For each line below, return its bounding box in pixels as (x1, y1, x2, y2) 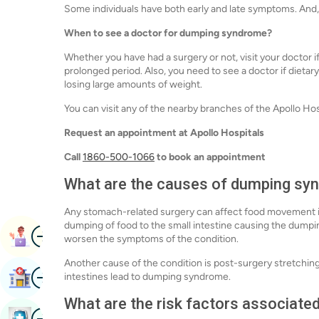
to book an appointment (155, 150, 266, 163)
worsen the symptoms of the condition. (64, 232, 239, 245)
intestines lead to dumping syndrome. (64, 270, 231, 283)
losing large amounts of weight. (64, 78, 202, 90)
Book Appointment (31, 229, 131, 243)
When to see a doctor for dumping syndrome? (64, 26, 272, 39)
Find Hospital (31, 271, 100, 284)
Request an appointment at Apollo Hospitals (64, 126, 264, 139)
